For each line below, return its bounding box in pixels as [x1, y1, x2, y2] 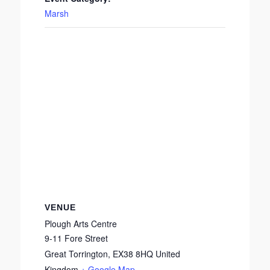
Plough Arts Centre [45, 218, 117, 230]
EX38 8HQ [113, 248, 153, 260]
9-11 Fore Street [45, 232, 108, 244]
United [155, 248, 180, 260]
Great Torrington [45, 248, 108, 260]
